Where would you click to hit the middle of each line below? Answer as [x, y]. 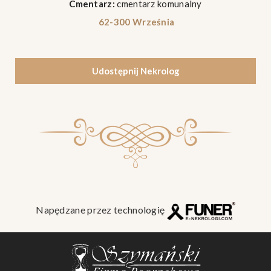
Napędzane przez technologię [101, 210]
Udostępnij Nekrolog [135, 71]
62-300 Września [135, 22]
